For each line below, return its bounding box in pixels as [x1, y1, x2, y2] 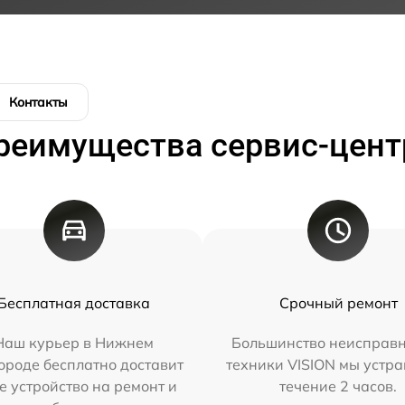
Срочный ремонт [278, 294, 398, 313]
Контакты [9, 94, 68, 111]
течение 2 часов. [279, 377, 398, 396]
